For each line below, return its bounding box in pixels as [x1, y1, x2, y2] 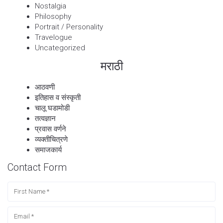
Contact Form [7, 161, 67, 173]
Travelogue [35, 32, 72, 42]
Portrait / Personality [35, 22, 103, 31]
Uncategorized [35, 43, 85, 52]
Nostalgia [35, 1, 66, 10]
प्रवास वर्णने [35, 124, 68, 133]
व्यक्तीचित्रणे [35, 134, 70, 144]
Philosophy [35, 11, 71, 21]
